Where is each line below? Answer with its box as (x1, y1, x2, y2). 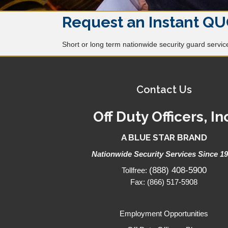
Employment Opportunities (120, 209, 208, 218)
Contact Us (136, 83, 192, 96)
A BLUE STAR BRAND (121, 132, 207, 142)
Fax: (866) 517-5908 (130, 178, 197, 186)
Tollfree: (121, 166, 149, 175)
